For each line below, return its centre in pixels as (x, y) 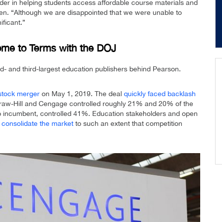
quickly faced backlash (160, 94)
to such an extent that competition (128, 124)
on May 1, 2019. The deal (82, 94)
